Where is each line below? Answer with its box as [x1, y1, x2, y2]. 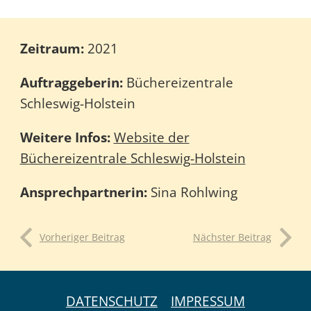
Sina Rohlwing [146, 183, 237, 201]
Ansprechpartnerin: [19, 183, 147, 201]
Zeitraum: [19, 39, 87, 58]
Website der [113, 128, 190, 146]
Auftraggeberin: [19, 73, 123, 92]
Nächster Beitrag [193, 230, 271, 244]
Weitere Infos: [19, 128, 114, 146]
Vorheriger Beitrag [40, 230, 125, 244]
